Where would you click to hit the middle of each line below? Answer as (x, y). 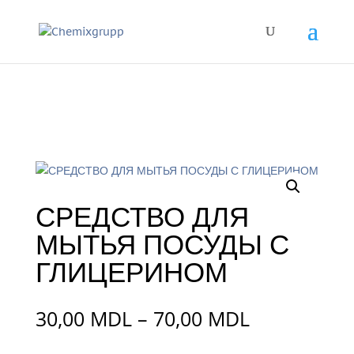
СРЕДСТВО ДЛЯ (142, 217)
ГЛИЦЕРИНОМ (131, 272)
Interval (283, 318)
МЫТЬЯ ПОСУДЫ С (162, 245)
